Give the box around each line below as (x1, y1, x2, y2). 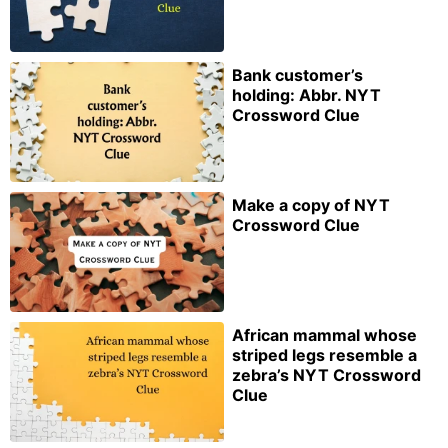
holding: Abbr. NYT (232, 85, 381, 106)
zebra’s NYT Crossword (232, 364, 421, 385)
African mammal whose (232, 324, 417, 345)
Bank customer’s (232, 65, 363, 86)
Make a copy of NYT (232, 194, 390, 215)
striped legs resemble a (232, 344, 417, 365)
